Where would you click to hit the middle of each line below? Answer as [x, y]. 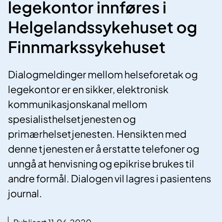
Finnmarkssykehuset [87, 46]
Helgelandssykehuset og [103, 27]
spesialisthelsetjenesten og [72, 119]
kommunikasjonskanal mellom [78, 104]
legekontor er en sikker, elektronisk [88, 89]
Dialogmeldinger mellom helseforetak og [103, 74]
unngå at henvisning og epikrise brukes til [101, 164]
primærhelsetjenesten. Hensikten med [97, 134]
